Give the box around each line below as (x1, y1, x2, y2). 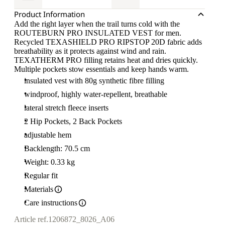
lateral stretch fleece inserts (24, 103, 108, 112)
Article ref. (14, 215, 48, 224)
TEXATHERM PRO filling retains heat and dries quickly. (14, 56, 198, 64)
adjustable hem (24, 131, 71, 139)
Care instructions (24, 198, 77, 207)
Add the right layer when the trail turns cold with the (14, 20, 180, 28)
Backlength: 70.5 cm (24, 144, 90, 153)
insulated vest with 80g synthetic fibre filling (24, 76, 164, 85)
